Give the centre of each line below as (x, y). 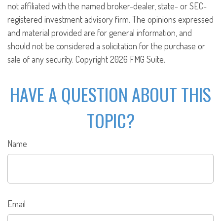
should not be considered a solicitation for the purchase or (106, 46)
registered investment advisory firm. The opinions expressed (110, 19)
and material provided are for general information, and (100, 33)
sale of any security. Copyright (59, 59)
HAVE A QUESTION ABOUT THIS (110, 94)
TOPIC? (110, 120)
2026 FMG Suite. (138, 59)
